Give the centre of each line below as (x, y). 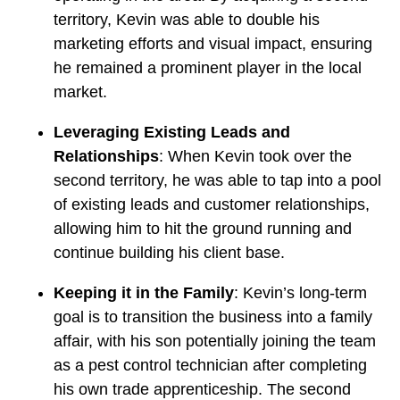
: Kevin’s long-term (300, 292)
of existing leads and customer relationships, (212, 204)
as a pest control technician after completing (210, 365)
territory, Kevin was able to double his (187, 19)
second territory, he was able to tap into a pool (217, 180)
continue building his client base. (169, 252)
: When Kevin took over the (255, 156)
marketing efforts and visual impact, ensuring (213, 43)
